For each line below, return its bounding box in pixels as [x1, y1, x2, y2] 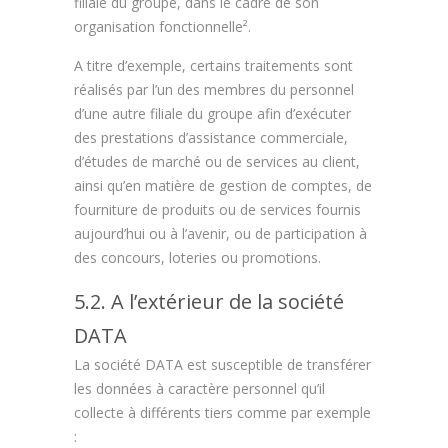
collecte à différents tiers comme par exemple [74, 403, 371, 422]
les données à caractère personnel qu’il [74, 379, 325, 398]
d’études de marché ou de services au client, [74, 152, 360, 171]
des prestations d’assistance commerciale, [74, 128, 348, 147]
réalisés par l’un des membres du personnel [74, 80, 354, 99]
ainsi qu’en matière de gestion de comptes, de [74, 176, 372, 195]
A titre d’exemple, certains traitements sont [74, 56, 353, 75]
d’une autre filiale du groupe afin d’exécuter [74, 104, 351, 123]
